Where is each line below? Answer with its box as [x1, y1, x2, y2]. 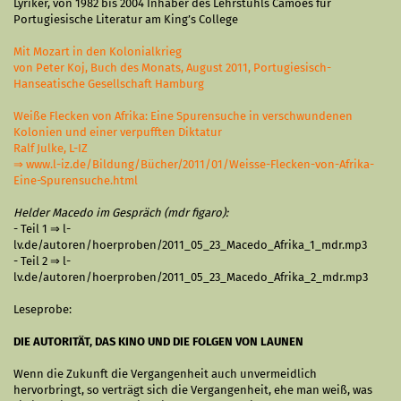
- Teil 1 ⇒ [13, 222, 63, 235]
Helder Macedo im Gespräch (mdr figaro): [13, 206, 228, 219]
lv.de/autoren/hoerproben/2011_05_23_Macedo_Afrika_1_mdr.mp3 [13, 238, 367, 252]
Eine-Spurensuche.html [13, 174, 138, 187]
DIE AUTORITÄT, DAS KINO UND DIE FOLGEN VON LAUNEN [13, 335, 303, 348]
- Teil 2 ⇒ [13, 254, 63, 268]
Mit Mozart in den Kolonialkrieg [13, 45, 182, 58]
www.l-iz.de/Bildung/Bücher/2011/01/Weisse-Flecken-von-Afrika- [26, 158, 374, 171]
